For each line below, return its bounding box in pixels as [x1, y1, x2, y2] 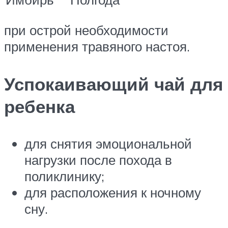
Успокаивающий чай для [4, 72, 223, 95]
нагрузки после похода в [24, 151, 172, 168]
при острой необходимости [4, 22, 168, 39]
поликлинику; [24, 167, 104, 184]
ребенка [4, 95, 75, 118]
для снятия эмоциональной [24, 135, 192, 152]
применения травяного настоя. [4, 38, 190, 55]
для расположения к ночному [24, 184, 201, 201]
